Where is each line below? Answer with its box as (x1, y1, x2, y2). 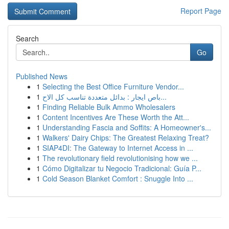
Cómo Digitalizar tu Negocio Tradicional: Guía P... (42, 163, 201, 173)
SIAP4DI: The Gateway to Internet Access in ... (42, 143, 193, 153)
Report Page (180, 6, 221, 16)
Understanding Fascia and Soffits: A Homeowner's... (42, 122, 211, 132)
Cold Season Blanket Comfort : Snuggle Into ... (42, 173, 193, 184)
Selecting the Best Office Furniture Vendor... (42, 81, 184, 91)
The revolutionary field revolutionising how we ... (42, 153, 198, 163)
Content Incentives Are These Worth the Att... (42, 112, 189, 122)
